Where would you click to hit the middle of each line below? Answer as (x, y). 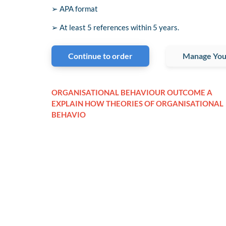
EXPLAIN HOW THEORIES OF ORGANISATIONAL (137, 104)
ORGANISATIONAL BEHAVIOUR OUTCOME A (132, 93)
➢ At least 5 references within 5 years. (115, 27)
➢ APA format (75, 9)
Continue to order (100, 56)
